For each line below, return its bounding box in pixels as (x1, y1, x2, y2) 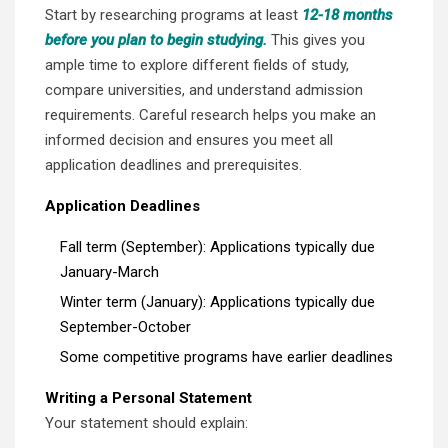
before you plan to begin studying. (45, 30, 267, 49)
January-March (60, 262, 159, 281)
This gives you (267, 30, 365, 49)
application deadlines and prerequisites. (45, 155, 302, 174)
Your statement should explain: (45, 413, 248, 432)
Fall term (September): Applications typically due (60, 237, 375, 256)
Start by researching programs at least (45, 5, 302, 24)
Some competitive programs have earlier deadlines (60, 347, 393, 366)
